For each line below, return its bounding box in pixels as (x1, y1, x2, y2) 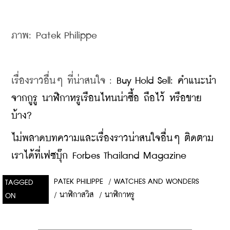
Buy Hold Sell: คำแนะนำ (117, 75, 216, 86)
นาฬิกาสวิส (60, 191, 94, 199)
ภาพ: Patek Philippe (11, 30, 97, 41)
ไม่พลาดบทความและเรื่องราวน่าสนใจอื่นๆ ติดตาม (11, 133, 214, 143)
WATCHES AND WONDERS (114, 178, 199, 185)
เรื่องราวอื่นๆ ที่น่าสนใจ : (11, 75, 117, 86)
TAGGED (5, 179, 33, 186)
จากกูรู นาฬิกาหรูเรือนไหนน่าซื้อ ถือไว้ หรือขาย (11, 93, 202, 103)
